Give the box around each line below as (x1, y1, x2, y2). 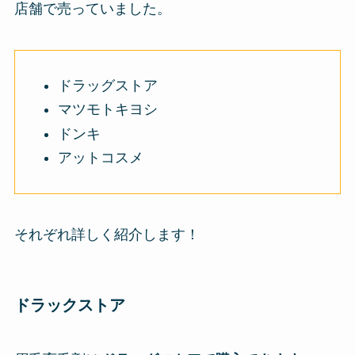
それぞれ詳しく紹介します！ (13, 227, 200, 243)
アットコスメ (57, 150, 143, 166)
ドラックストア (13, 296, 125, 314)
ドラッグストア (57, 77, 158, 94)
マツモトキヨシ (57, 101, 158, 118)
